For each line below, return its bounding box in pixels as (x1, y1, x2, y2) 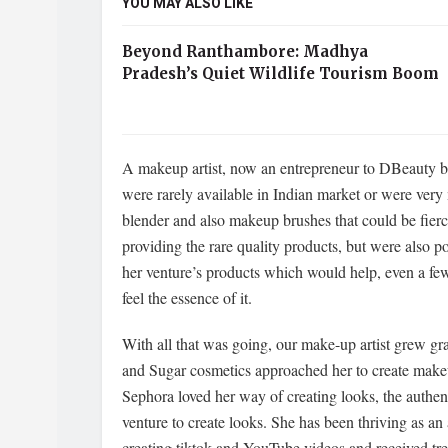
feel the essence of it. (122, 286, 252, 308)
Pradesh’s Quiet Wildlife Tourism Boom (122, 63, 439, 83)
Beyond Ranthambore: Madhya (122, 41, 368, 61)
